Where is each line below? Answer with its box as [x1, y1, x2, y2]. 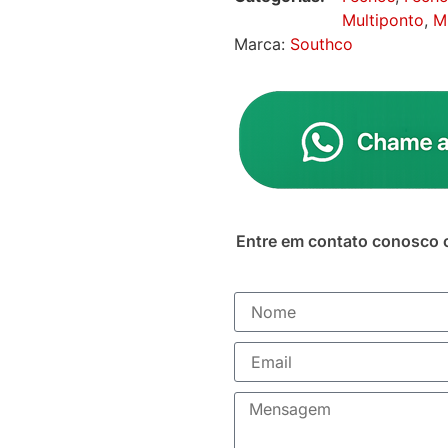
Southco [290, 34, 353, 55]
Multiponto [342, 10, 424, 31]
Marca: [234, 34, 290, 55]
